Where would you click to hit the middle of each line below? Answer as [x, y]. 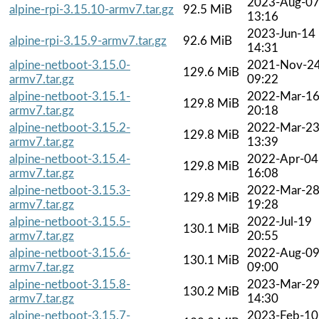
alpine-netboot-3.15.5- [70, 221]
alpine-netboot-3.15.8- [70, 284]
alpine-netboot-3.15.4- [70, 159]
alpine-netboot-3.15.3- [70, 190]
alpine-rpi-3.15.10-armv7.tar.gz [91, 9]
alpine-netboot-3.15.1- [70, 96]
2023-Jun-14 [281, 33]
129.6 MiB [211, 72]
